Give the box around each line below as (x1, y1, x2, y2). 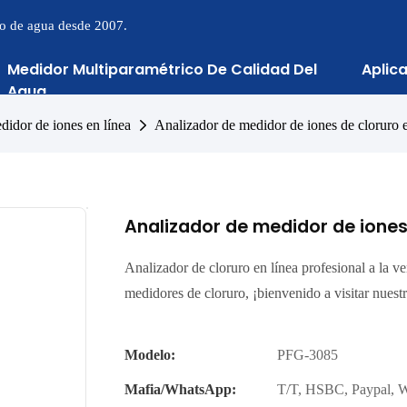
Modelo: (124, 346, 175, 363)
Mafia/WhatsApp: (124, 381, 236, 398)
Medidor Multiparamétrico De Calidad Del (7, 59, 317, 80)
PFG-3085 (277, 346, 338, 363)
